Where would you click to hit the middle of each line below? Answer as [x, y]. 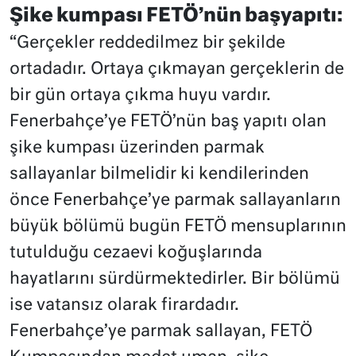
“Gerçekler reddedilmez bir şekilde [147, 44]
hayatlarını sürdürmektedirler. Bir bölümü [175, 280]
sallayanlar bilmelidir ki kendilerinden [159, 175]
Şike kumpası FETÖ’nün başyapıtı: [176, 16]
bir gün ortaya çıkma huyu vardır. [140, 96]
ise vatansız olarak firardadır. [124, 306]
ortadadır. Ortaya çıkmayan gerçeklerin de [177, 70]
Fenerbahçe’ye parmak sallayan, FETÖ [161, 332]
